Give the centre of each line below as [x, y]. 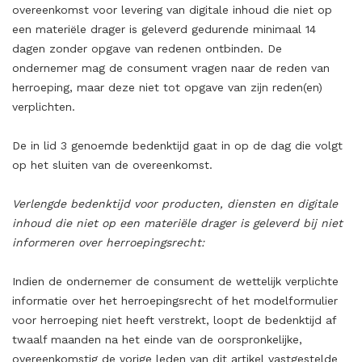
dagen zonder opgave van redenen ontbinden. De [147, 48]
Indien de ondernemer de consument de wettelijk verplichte [175, 281]
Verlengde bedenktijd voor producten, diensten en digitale [175, 204]
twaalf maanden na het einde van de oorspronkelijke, [157, 339]
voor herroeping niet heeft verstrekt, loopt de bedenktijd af [174, 320]
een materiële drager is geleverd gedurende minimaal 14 [164, 29]
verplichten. [44, 107]
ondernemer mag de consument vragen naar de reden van [171, 68]
